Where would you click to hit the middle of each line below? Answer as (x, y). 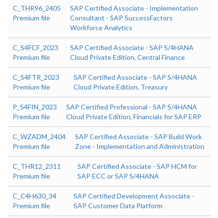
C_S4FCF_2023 (36, 48)
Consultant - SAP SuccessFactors (121, 18)
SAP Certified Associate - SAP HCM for (137, 166)
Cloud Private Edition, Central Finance (127, 57)
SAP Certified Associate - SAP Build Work (138, 137)
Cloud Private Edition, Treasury (121, 87)
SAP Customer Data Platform (118, 206)
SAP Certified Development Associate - (134, 196)
